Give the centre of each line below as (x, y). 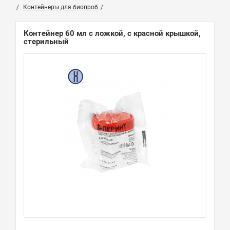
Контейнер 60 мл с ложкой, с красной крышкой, (112, 34)
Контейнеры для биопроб (61, 7)
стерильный (46, 42)
